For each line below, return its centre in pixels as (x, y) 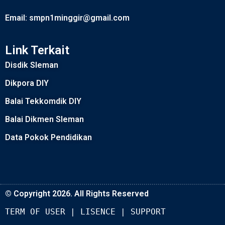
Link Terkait (37, 50)
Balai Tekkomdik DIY (43, 101)
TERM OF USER (35, 212)
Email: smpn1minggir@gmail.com (67, 18)
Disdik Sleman (32, 65)
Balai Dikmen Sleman (44, 120)
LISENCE (98, 212)
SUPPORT (148, 212)
